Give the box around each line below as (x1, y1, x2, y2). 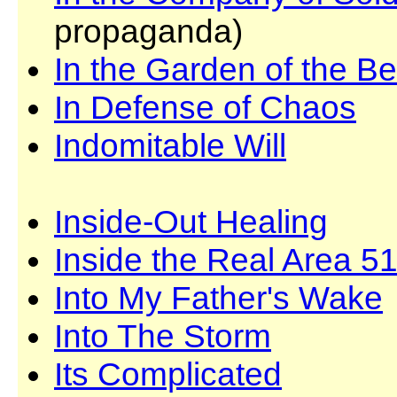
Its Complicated (54, 355, 282, 393)
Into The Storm (54, 317, 271, 354)
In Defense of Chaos (54, 89, 356, 126)
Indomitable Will (54, 127, 286, 164)
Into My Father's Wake (54, 279, 383, 316)
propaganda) (54, 12, 243, 50)
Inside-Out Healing (54, 203, 328, 240)
